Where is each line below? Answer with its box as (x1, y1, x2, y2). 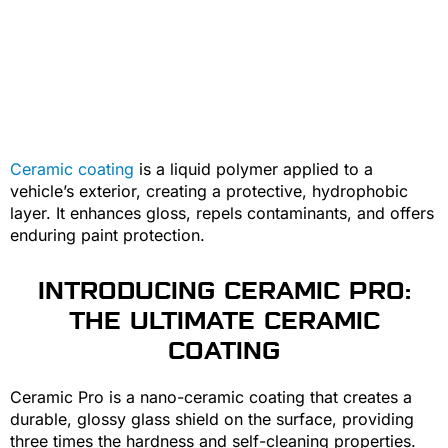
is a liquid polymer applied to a (134, 158, 373, 179)
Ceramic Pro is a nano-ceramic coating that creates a (10, 386, 412, 407)
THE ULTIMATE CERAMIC (68, 304, 380, 337)
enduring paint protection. (10, 224, 205, 245)
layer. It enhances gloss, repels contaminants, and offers (10, 202, 434, 223)
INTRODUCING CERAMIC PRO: (37, 274, 411, 307)
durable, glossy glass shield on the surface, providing (10, 408, 414, 429)
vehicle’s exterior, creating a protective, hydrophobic (10, 180, 408, 201)
